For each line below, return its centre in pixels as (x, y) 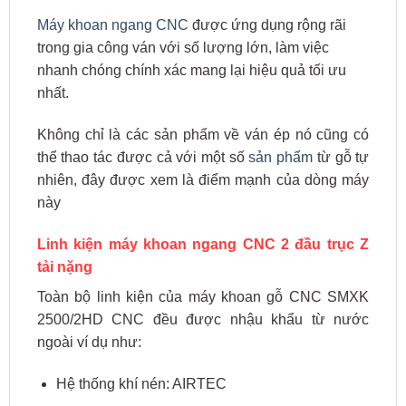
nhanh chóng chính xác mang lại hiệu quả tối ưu (191, 71)
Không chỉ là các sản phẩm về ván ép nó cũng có (203, 134)
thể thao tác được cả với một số (143, 157)
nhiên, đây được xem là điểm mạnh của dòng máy (203, 179)
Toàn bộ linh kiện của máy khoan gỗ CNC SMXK (203, 296)
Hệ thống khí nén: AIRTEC (141, 383)
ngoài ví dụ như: (89, 342)
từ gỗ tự (341, 157)
